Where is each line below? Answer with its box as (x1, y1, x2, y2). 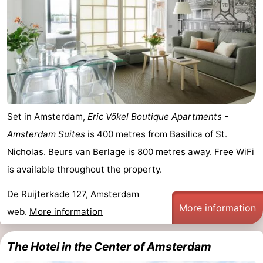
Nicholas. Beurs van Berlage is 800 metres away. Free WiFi (7, 146, 254, 158)
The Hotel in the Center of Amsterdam (7, 240, 211, 254)
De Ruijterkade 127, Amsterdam (7, 188, 139, 200)
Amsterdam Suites (7, 129, 85, 140)
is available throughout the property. (7, 164, 162, 176)
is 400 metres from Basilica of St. (85, 129, 227, 140)
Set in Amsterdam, (7, 111, 87, 123)
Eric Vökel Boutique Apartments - (87, 111, 228, 123)
